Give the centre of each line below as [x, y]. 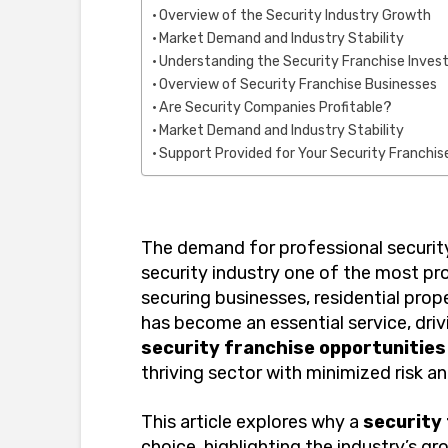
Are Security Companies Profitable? [276, 107]
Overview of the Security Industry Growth [295, 15]
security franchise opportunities [293, 348]
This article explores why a [251, 422]
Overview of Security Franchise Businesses [298, 84]
